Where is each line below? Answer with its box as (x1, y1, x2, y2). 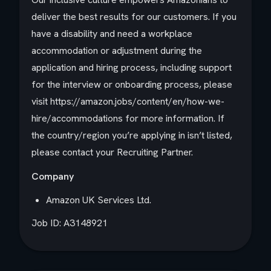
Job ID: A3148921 (31, 217, 108, 229)
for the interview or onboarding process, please (31, 78, 232, 91)
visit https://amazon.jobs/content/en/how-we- (31, 95, 224, 108)
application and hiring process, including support (31, 61, 232, 74)
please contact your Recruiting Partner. (31, 146, 193, 158)
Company (31, 170, 74, 183)
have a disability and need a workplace (31, 27, 192, 40)
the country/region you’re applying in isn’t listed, (31, 129, 232, 142)
